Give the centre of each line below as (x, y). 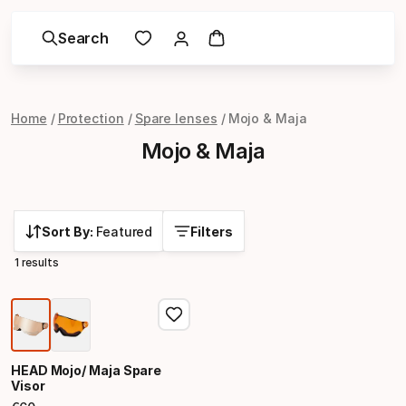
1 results (37, 262)
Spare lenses (176, 118)
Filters (212, 232)
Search (83, 38)
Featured (125, 232)
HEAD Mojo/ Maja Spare (87, 370)
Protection (91, 118)
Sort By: (69, 232)
